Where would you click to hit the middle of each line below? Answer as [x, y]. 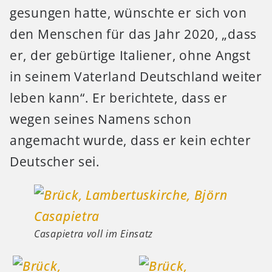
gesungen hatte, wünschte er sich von [128, 12]
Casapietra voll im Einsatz [94, 234]
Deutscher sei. [55, 161]
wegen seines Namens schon [101, 119]
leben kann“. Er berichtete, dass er [119, 97]
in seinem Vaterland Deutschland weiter [136, 76]
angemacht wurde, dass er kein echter [131, 140]
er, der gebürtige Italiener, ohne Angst [130, 55]
